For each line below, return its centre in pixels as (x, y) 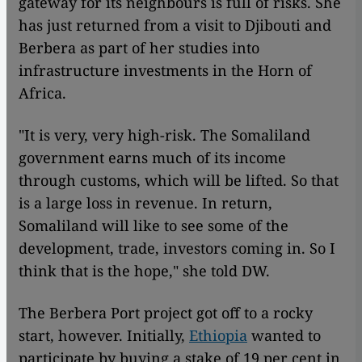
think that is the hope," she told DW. (144, 270)
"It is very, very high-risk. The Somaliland (164, 135)
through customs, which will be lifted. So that (179, 180)
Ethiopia (218, 335)
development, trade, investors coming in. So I (177, 248)
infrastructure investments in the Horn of (165, 70)
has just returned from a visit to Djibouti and (175, 25)
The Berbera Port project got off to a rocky (166, 312)
